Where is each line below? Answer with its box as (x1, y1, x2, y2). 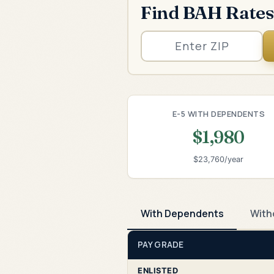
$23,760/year (193, 155, 244, 165)
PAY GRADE (138, 239, 184, 250)
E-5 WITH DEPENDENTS (172, 108, 265, 119)
